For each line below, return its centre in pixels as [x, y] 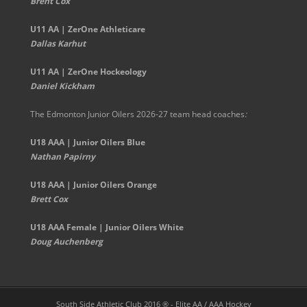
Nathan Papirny [62, 157]
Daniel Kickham [62, 86]
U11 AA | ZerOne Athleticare [87, 29]
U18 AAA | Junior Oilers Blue [87, 143]
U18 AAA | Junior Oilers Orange [93, 185]
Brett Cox [49, 199]
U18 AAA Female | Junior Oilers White [107, 228]
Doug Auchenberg [66, 242]
